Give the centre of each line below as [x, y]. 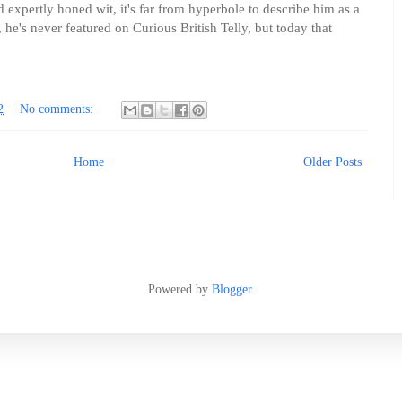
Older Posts [332, 162]
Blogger [231, 290]
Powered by [179, 290]
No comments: [58, 109]
